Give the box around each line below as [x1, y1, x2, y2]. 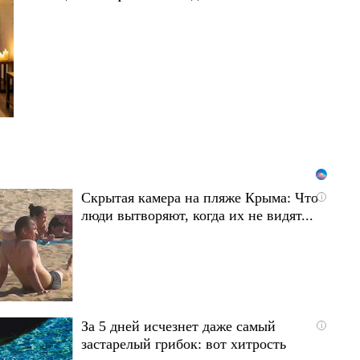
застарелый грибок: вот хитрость [80, 335, 286, 352]
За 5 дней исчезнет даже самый [80, 317, 276, 334]
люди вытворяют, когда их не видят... [80, 207, 313, 223]
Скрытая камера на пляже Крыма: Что [80, 189, 318, 206]
